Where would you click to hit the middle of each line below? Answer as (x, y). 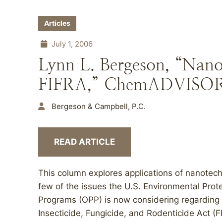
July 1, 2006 (71, 44)
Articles (57, 23)
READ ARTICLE (84, 142)
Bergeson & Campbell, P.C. (99, 106)
